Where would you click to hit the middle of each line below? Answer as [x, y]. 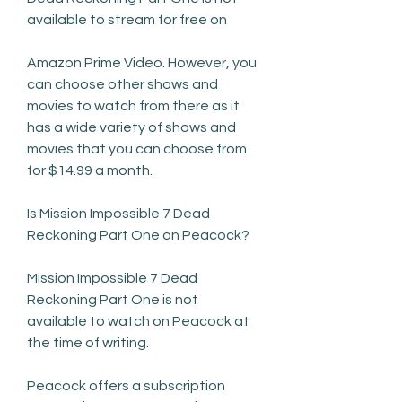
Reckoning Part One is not [113, 299]
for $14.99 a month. [90, 170]
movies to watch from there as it [133, 105]
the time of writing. [88, 342]
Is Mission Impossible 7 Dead [118, 213]
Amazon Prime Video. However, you [142, 62]
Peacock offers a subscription [126, 385]
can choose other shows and [122, 84]
